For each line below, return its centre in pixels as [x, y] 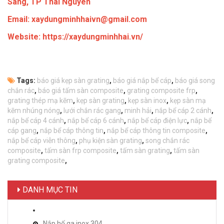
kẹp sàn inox [147, 101]
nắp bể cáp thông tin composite [156, 131]
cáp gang [22, 131]
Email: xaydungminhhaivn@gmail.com [77, 19]
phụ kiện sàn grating [110, 141]
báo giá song [195, 81]
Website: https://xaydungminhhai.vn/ [75, 37]
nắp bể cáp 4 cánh [36, 121]
